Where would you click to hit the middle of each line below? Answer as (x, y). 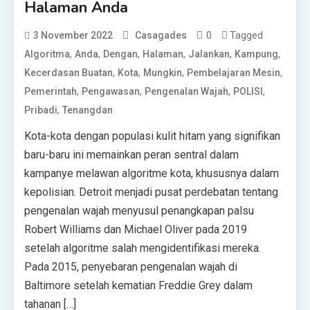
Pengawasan (111, 91)
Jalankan (209, 54)
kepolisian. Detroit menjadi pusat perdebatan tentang (152, 192)
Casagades (161, 35)
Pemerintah (51, 91)
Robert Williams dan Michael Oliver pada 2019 (136, 229)
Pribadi (41, 110)
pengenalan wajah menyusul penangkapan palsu (139, 211)
